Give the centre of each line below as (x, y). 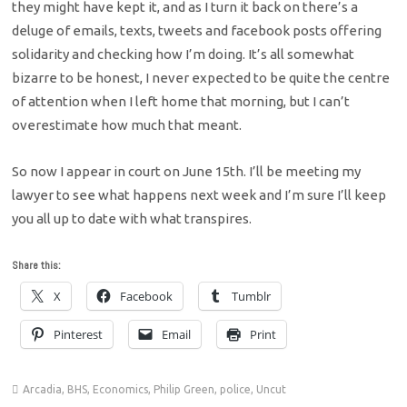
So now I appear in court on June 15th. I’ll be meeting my (187, 171)
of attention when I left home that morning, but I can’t (181, 102)
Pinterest (79, 335)
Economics (121, 390)
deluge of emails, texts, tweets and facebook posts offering (197, 31)
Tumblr (252, 297)
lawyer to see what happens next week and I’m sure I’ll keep (199, 194)
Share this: (37, 266)
